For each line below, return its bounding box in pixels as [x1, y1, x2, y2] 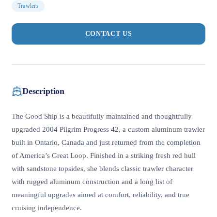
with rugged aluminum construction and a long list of [12, 178, 172, 186]
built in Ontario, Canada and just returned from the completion [12, 139, 201, 147]
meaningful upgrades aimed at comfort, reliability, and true [12, 191, 189, 199]
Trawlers [17, 2, 39, 10]
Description [22, 86, 65, 96]
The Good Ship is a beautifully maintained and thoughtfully [12, 112, 192, 121]
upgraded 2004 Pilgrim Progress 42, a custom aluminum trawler [12, 125, 205, 134]
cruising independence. [12, 204, 82, 212]
